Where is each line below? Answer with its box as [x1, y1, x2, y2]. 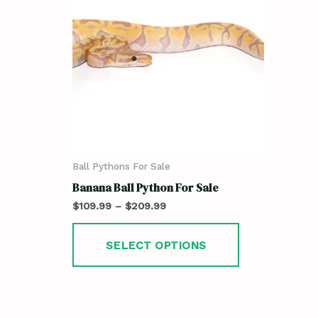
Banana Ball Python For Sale [72, 179, 219, 195]
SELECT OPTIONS [106, 238, 206, 253]
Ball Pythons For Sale [72, 160, 170, 172]
